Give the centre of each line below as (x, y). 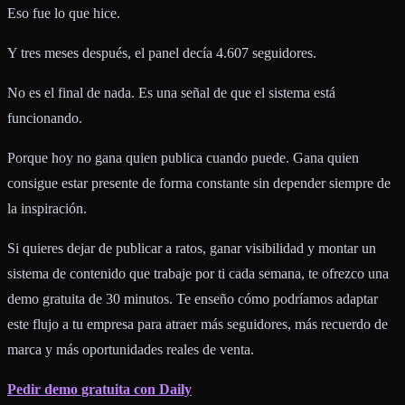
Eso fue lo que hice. (64, 13)
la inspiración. (47, 208)
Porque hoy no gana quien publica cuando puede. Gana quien (183, 157)
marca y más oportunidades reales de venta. (131, 349)
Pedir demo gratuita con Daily (99, 389)
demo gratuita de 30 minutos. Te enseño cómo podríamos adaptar (193, 298)
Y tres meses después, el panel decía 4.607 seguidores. (162, 52)
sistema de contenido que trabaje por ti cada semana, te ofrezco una (198, 273)
